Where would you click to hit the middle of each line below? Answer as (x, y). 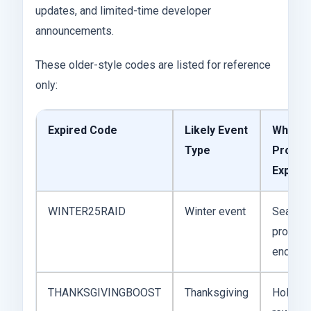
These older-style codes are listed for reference (153, 65)
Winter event (215, 212)
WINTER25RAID (87, 212)
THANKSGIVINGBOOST (104, 293)
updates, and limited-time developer (123, 11)
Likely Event (216, 131)
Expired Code (83, 131)
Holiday (291, 293)
